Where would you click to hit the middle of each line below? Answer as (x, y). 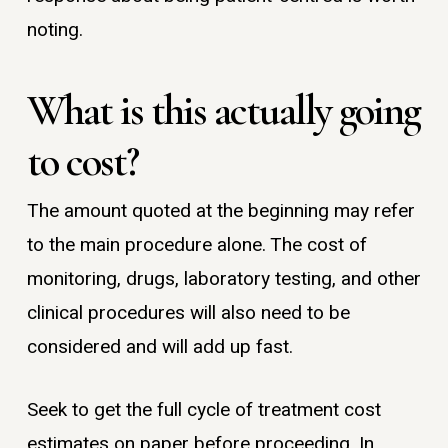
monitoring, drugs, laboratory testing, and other (223, 279)
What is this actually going (223, 110)
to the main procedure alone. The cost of (196, 245)
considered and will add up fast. (159, 347)
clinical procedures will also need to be (188, 313)
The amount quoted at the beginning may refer (220, 211)
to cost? (82, 161)
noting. (54, 29)
